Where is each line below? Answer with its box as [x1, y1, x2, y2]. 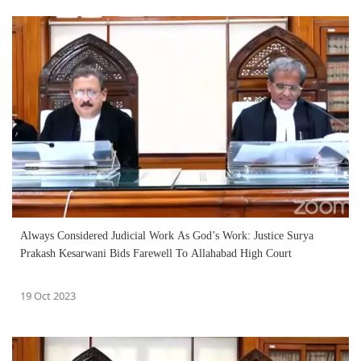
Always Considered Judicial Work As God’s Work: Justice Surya [20, 230, 313, 243]
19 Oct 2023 [20, 288, 76, 304]
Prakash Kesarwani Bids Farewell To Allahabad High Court [20, 247, 292, 260]
